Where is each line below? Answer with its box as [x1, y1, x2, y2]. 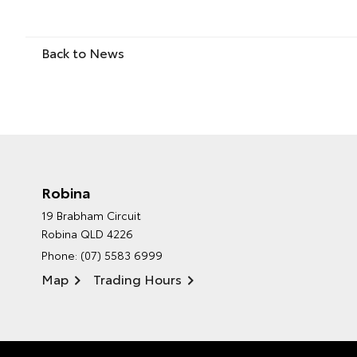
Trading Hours [93, 269, 182, 288]
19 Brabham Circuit [41, 207, 141, 224]
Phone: [41, 247, 80, 264]
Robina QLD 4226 [41, 226, 133, 242]
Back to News [41, 43, 124, 62]
